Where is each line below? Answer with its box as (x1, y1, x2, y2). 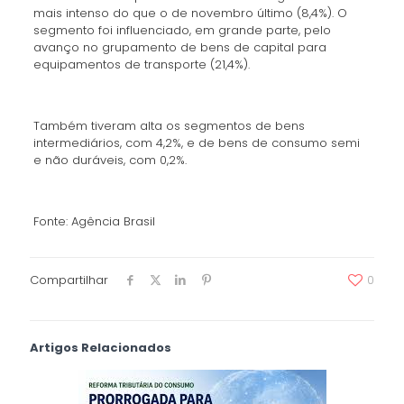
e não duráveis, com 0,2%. (32, 151, 187, 169)
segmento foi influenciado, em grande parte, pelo (32, 22, 331, 39)
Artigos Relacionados (30, 339, 171, 356)
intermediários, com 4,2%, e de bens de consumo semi (32, 134, 360, 151)
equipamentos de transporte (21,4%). (32, 56, 250, 73)
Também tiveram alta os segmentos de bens (32, 117, 305, 134)
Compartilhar (30, 271, 108, 289)
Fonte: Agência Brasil (32, 213, 155, 230)
